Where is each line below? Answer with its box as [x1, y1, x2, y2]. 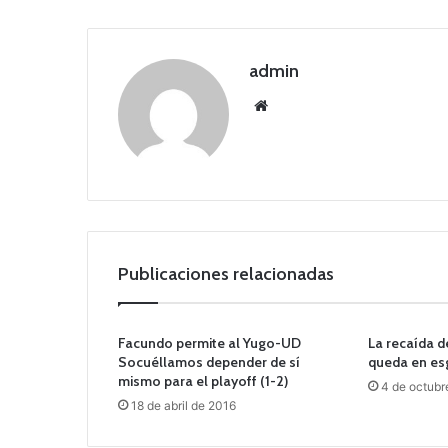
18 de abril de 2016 [131, 398, 236, 414]
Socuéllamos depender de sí [118, 353, 300, 372]
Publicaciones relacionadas [118, 263, 334, 286]
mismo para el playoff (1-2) [118, 372, 288, 391]
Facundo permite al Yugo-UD [118, 334, 301, 353]
